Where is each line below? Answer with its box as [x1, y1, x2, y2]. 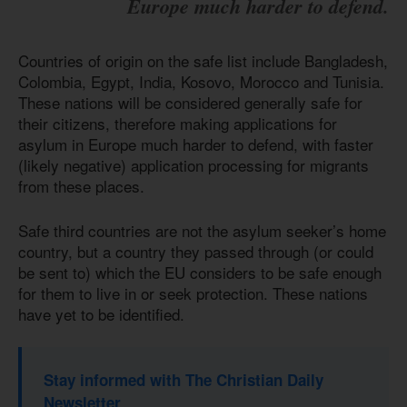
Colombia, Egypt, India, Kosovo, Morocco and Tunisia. [18, 70, 384, 94]
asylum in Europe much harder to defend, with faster [18, 133, 373, 156]
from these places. [18, 174, 149, 198]
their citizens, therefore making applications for [18, 112, 337, 135]
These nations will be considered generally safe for [18, 91, 362, 114]
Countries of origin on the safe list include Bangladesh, [18, 49, 388, 73]
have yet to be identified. [18, 302, 184, 325]
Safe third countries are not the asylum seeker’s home [18, 218, 386, 242]
